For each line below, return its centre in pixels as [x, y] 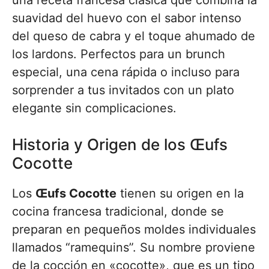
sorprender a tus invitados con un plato [123, 90]
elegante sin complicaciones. [94, 108]
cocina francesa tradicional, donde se [118, 211]
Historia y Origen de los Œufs [120, 144]
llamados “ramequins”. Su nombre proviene [134, 247]
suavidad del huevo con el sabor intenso [127, 18]
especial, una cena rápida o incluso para [126, 72]
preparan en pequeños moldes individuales [134, 229]
